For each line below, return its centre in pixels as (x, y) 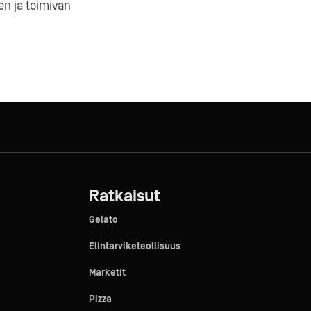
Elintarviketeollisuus (134, 246)
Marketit (107, 273)
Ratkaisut (124, 196)
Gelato (103, 220)
